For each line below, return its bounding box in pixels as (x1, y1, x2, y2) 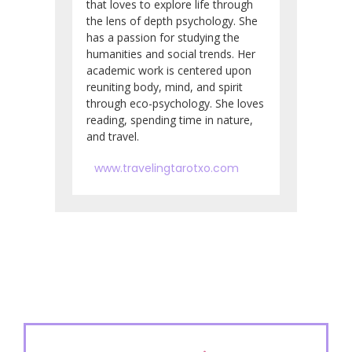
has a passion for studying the (86, 29, 240, 45)
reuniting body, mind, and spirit (86, 79, 243, 94)
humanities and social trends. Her (86, 46, 255, 61)
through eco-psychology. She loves (86, 95, 264, 111)
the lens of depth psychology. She (86, 13, 258, 28)
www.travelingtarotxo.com (94, 159, 239, 176)
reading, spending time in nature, (86, 112, 253, 127)
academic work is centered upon (86, 62, 251, 78)
